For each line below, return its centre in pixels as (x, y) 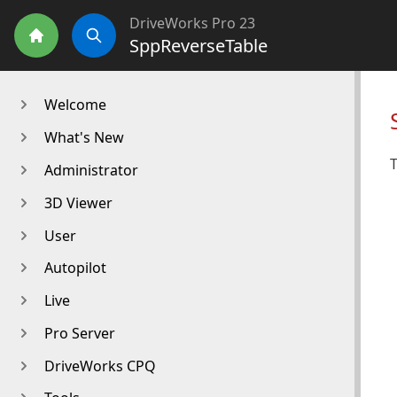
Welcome (75, 105)
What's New (84, 138)
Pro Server (79, 333)
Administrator (91, 170)
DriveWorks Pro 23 (192, 23)
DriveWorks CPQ (100, 366)
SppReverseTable (198, 46)
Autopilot (75, 268)
